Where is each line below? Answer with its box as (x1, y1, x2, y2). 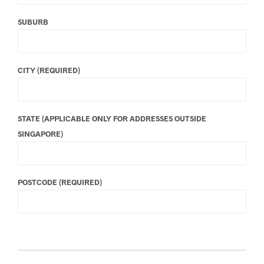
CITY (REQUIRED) (18, 65, 80, 75)
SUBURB (18, 16, 48, 27)
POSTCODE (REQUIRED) (18, 177, 102, 187)
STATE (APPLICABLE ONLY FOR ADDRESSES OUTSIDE (18, 113, 206, 123)
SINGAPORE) (18, 128, 63, 138)
